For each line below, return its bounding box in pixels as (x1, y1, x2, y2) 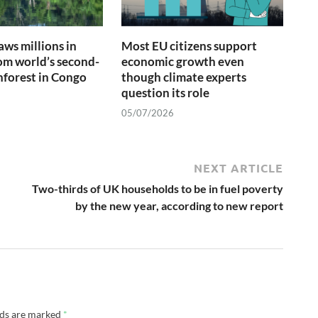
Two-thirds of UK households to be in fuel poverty (32, 182, 283, 196)
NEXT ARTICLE (194, 160, 283, 176)
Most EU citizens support (121, 38, 258, 53)
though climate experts (121, 69, 247, 84)
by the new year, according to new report (75, 199, 283, 213)
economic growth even (121, 53, 245, 69)
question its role (121, 84, 210, 100)
